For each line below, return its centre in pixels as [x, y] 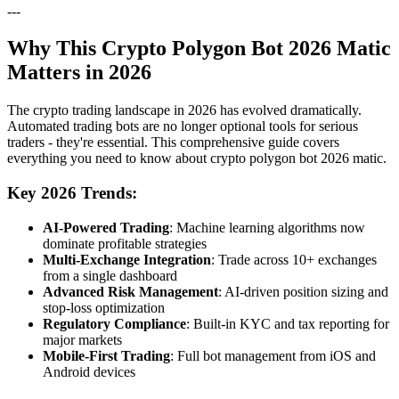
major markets [82, 339]
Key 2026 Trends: [72, 193]
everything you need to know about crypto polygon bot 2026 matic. [197, 159]
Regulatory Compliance [114, 323]
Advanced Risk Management [130, 291]
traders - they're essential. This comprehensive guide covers [173, 142]
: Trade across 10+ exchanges [294, 259]
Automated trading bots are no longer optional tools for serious [183, 126]
